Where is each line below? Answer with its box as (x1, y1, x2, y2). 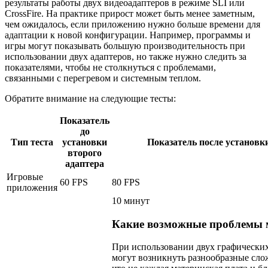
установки (62, 136, 107, 147)
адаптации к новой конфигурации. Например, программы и (5, 29, 251, 40)
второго (68, 147, 102, 158)
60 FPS (60, 176, 88, 187)
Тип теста (11, 136, 53, 147)
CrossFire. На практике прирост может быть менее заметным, (5, 8, 255, 19)
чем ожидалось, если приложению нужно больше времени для (5, 19, 260, 29)
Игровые (7, 171, 43, 182)
